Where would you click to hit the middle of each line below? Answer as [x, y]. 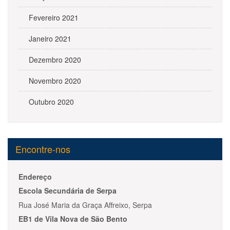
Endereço [35, 177]
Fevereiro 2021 [54, 17]
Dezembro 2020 [55, 60]
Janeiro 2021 [50, 39]
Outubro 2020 [51, 102]
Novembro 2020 [55, 81]
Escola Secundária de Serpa [68, 190]
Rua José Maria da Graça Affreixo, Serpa [85, 205]
